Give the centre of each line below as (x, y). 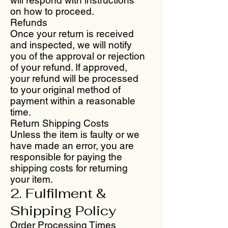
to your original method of (65, 89)
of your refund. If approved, (69, 67)
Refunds (29, 22)
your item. (32, 179)
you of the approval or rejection (78, 56)
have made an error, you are (72, 145)
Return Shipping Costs (60, 123)
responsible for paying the (66, 156)
